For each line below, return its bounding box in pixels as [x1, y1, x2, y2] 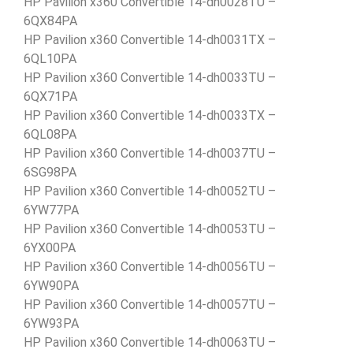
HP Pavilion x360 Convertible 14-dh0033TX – [24, 107, 276, 123]
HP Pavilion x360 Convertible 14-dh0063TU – [24, 334, 276, 350]
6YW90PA [24, 277, 79, 293]
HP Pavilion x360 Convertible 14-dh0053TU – [24, 221, 276, 236]
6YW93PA [24, 315, 79, 331]
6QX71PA [24, 88, 77, 104]
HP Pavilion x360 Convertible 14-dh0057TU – [24, 296, 276, 312]
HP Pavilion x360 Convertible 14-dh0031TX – [24, 32, 276, 47]
